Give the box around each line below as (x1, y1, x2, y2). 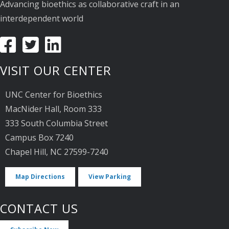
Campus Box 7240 (5, 132, 74, 144)
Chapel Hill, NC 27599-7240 (5, 146, 108, 158)
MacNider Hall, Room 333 (5, 103, 102, 115)
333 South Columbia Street (5, 118, 108, 129)
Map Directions (15, 172, 65, 181)
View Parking (88, 172, 131, 181)
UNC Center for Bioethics (5, 89, 102, 101)
